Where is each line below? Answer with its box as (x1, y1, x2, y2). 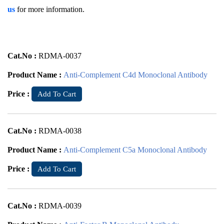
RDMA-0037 (38, 51, 81, 60)
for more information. (15, 5, 84, 13)
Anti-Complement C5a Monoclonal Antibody (63, 145, 207, 154)
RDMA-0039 (38, 201, 81, 210)
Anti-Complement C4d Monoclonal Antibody (63, 70, 207, 79)
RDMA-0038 (38, 126, 81, 135)
